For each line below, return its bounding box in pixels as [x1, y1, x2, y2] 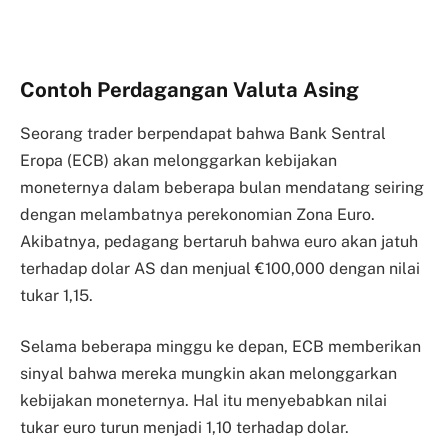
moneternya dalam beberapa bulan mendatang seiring [20, 177, 424, 197]
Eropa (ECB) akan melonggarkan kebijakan [20, 150, 337, 170]
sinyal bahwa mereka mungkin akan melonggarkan [20, 364, 397, 384]
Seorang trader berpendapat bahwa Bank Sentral [20, 123, 386, 143]
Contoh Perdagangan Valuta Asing [20, 77, 359, 102]
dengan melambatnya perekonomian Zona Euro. [20, 204, 375, 224]
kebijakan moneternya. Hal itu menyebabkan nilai [20, 391, 387, 411]
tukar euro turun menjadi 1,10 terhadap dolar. [20, 418, 349, 438]
